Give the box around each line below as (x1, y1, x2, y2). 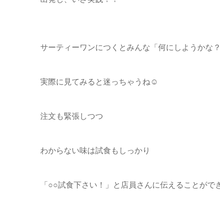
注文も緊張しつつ (40, 112, 103, 120)
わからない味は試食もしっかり (40, 146, 150, 155)
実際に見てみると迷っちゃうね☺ (40, 78, 158, 86)
